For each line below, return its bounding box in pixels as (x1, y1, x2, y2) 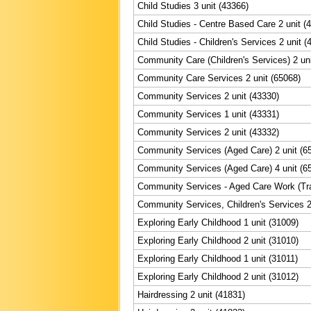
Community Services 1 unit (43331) (137, 108, 279, 119)
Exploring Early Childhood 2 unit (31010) (137, 235, 299, 246)
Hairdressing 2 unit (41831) (137, 289, 245, 300)
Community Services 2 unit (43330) (137, 90, 279, 101)
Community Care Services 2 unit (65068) (137, 72, 301, 83)
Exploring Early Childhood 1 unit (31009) (137, 217, 299, 228)
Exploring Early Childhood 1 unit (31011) (137, 253, 298, 264)
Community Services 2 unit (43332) (137, 126, 279, 137)
